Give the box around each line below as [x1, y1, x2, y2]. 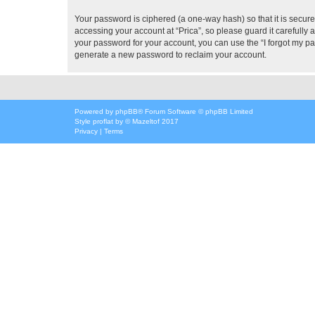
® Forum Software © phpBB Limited [138, 107, 253, 115]
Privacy [75, 127, 98, 135]
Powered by [75, 107, 115, 115]
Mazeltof [132, 117, 160, 125]
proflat [93, 117, 113, 125]
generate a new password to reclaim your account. [75, 49, 266, 60]
